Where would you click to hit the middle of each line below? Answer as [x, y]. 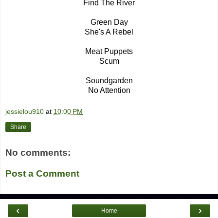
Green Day [109, 22]
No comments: [38, 152]
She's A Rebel [109, 32]
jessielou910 [25, 111]
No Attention [109, 91]
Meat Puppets [109, 52]
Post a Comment [42, 174]
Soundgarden [109, 81]
